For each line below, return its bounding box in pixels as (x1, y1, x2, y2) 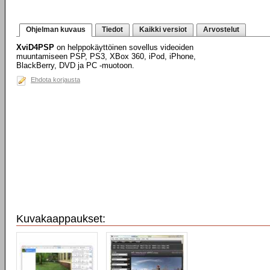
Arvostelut (203, 25, 239, 34)
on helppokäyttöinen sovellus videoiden (54, 43, 193, 52)
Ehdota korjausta (31, 76, 80, 83)
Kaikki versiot (139, 25, 187, 34)
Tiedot (102, 25, 123, 34)
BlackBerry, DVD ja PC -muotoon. (16, 61, 134, 70)
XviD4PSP (16, 43, 54, 52)
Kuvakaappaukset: (16, 213, 105, 225)
